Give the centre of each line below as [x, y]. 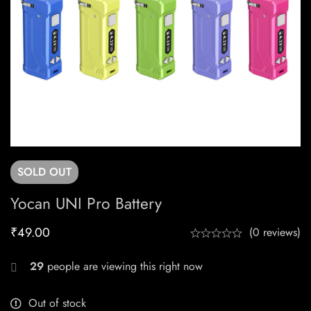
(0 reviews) [275, 233]
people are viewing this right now [123, 267]
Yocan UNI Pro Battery [86, 204]
